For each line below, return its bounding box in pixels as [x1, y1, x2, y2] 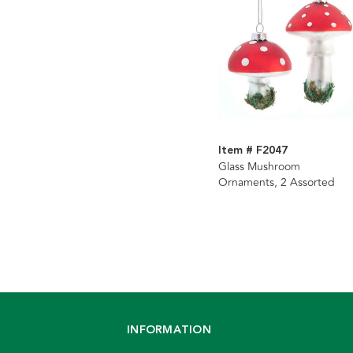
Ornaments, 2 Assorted [217, 174, 335, 191]
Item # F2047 [217, 142, 288, 160]
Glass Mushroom [217, 158, 300, 176]
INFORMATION [127, 321, 211, 340]
